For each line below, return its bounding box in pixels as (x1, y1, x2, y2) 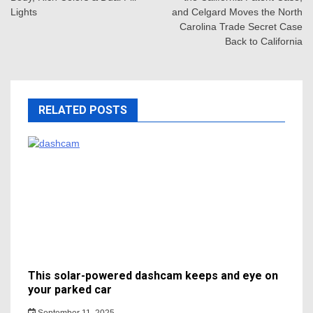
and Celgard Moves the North (172, 6, 303, 17)
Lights (10, 6, 37, 17)
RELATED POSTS (38, 103, 127, 117)
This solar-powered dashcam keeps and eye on (28, 268, 278, 282)
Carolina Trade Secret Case (180, 20, 303, 32)
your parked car (28, 282, 112, 296)
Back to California (225, 35, 303, 47)
